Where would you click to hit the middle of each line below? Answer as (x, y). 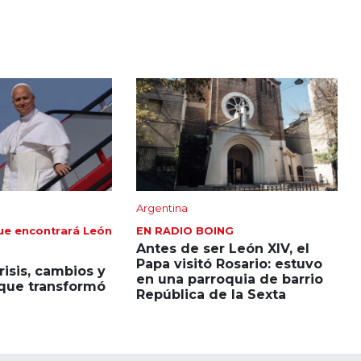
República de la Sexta (211, 295)
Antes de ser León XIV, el (222, 249)
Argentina (162, 208)
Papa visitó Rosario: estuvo (229, 264)
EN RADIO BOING (185, 231)
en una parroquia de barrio (229, 280)
